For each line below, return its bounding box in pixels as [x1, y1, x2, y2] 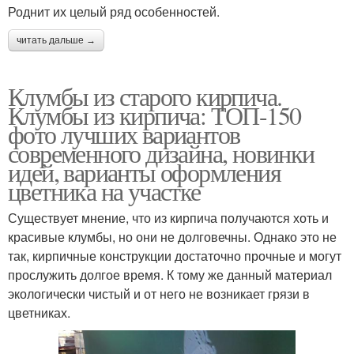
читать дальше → [17, 34, 96, 46]
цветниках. [8, 303, 70, 322]
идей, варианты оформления [8, 154, 281, 189]
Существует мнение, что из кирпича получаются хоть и [8, 208, 329, 227]
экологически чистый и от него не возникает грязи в [8, 284, 310, 303]
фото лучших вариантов [8, 116, 240, 151]
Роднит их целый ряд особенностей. [8, 2, 220, 21]
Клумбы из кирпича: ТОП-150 [8, 97, 301, 132]
